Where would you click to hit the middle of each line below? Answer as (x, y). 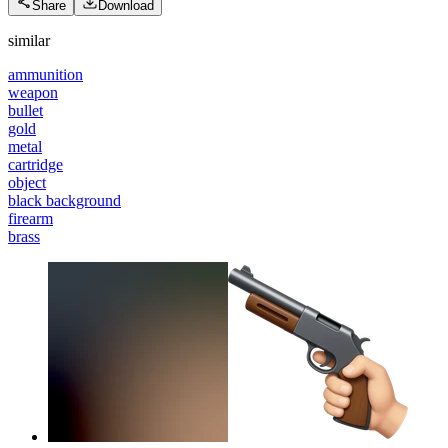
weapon (33, 92)
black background (64, 200)
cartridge (35, 164)
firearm (30, 218)
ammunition (45, 74)
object (27, 182)
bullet (25, 110)
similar (29, 40)
